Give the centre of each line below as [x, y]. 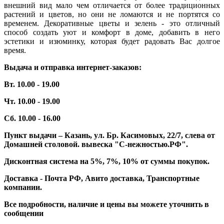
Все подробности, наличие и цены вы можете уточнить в [106, 204]
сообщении [24, 213]
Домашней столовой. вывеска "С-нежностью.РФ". [96, 144]
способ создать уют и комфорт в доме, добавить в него [112, 32]
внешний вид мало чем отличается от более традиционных [112, 5]
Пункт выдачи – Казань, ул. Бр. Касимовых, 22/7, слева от [109, 135]
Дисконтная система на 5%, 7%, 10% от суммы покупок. [107, 161]
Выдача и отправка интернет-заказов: [73, 67]
